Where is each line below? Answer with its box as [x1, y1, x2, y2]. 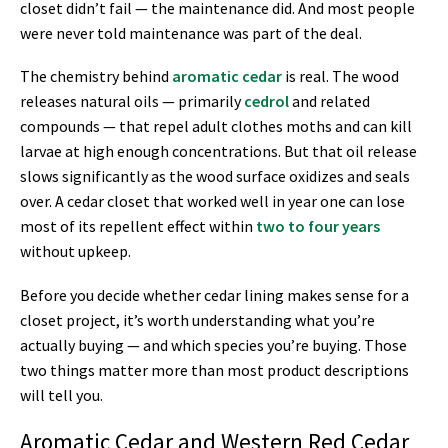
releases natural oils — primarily [20, 91, 244, 112]
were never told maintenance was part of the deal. [20, 22, 362, 43]
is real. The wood [282, 66, 399, 87]
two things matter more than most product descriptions [20, 359, 409, 380]
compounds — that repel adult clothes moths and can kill [20, 116, 412, 137]
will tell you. [20, 384, 103, 405]
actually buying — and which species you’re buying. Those [20, 334, 407, 355]
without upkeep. [20, 241, 131, 262]
